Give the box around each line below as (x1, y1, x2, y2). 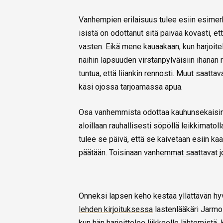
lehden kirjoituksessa (79, 205, 153, 215)
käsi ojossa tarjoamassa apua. (79, 82, 183, 92)
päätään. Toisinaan (79, 148, 144, 158)
